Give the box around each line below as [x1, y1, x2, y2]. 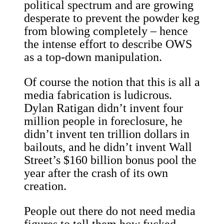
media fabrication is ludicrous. [24, 88, 172, 102]
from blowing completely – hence [24, 24, 188, 38]
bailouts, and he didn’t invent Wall [24, 140, 192, 154]
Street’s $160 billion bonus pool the [24, 153, 196, 167]
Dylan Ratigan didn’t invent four [24, 101, 183, 115]
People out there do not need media [24, 204, 195, 218]
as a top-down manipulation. [24, 50, 162, 64]
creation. [24, 179, 66, 193]
